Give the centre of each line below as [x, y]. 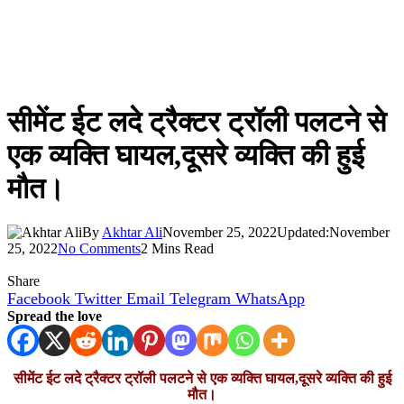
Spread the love [55, 317]
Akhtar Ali [132, 233]
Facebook [39, 299]
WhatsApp [270, 299]
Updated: [303, 233]
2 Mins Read [177, 249]
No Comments [99, 249]
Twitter [98, 299]
